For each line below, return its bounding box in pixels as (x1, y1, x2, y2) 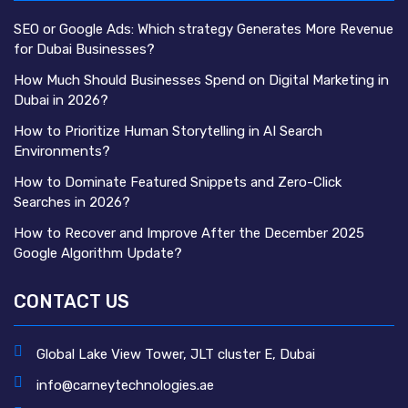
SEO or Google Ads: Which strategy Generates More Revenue (14, 20, 393, 37)
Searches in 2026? (14, 193, 130, 210)
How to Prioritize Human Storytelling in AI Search (14, 122, 322, 139)
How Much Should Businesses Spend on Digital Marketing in (14, 71, 389, 88)
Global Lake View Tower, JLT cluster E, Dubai (36, 345, 315, 362)
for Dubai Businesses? (14, 40, 155, 57)
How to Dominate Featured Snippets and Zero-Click (14, 173, 342, 190)
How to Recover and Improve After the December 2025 (14, 224, 364, 241)
